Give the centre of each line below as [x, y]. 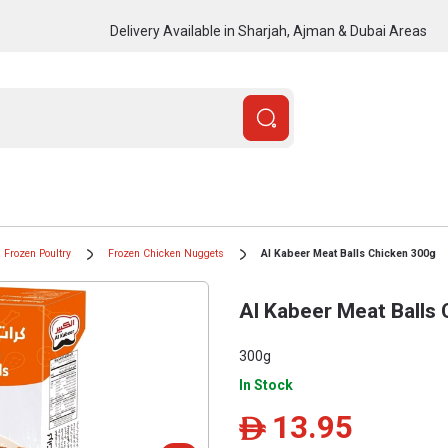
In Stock [266, 385]
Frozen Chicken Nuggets [166, 253]
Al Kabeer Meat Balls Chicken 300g [348, 253]
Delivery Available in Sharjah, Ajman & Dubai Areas [268, 30]
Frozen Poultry [37, 253]
